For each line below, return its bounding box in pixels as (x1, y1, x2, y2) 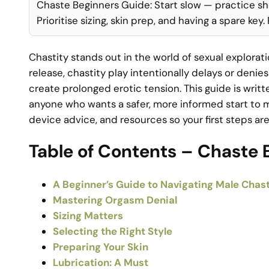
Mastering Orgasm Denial (53, 193, 177, 207)
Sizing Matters (53, 208, 123, 222)
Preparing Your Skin (53, 240, 148, 253)
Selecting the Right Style (53, 224, 172, 238)
